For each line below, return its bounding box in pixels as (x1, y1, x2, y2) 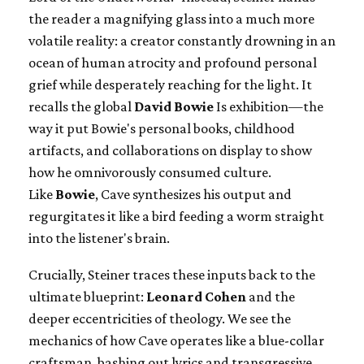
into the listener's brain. (28, 230, 170, 247)
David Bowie (134, 98, 216, 115)
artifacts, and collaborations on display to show (28, 142, 312, 159)
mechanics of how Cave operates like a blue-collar (28, 332, 324, 349)
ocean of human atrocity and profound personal (28, 54, 317, 71)
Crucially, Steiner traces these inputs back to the (28, 266, 315, 284)
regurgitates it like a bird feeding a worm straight (28, 208, 324, 225)
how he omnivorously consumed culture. (28, 164, 271, 181)
